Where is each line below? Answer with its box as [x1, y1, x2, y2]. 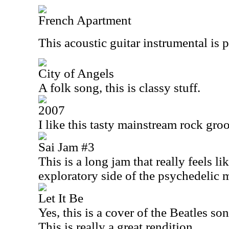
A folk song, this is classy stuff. [38, 81, 200, 95]
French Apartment [38, 13, 131, 27]
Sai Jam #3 [38, 140, 95, 154]
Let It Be [38, 191, 83, 205]
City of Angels [38, 66, 114, 80]
